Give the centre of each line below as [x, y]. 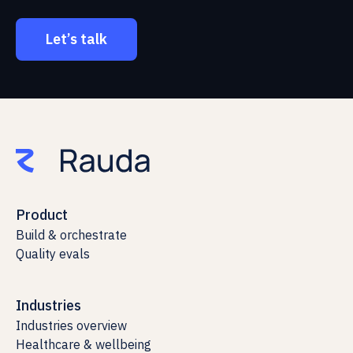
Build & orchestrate [71, 235]
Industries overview [71, 326]
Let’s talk [76, 39]
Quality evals [53, 254]
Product [42, 215]
